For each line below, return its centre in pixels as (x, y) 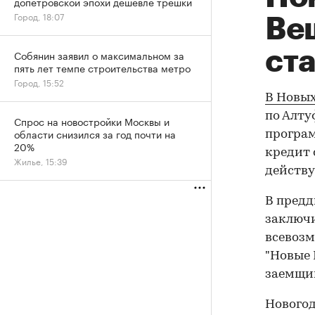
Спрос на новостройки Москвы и (92, 121)
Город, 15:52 (39, 82)
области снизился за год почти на (95, 134)
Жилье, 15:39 (41, 161)
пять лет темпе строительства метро (102, 67)
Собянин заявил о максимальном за (99, 55)
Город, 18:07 (39, 16)
